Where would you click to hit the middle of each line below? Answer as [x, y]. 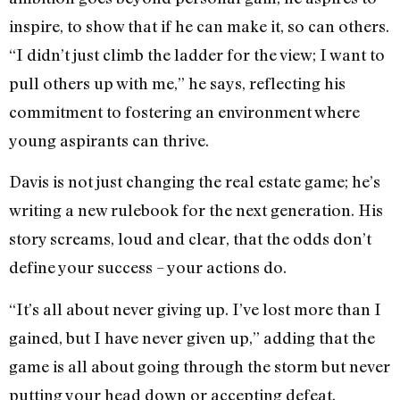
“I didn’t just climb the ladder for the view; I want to [197, 55]
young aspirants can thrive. [109, 141]
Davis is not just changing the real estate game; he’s [195, 182]
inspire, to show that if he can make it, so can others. [199, 26]
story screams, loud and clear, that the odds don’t [190, 239]
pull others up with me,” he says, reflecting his [177, 83]
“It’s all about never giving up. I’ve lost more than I [195, 308]
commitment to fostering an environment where [184, 112]
